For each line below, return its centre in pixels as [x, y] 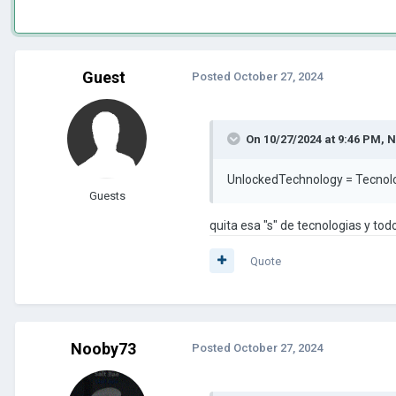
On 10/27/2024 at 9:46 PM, [316, 139]
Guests [107, 195]
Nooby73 [103, 348]
